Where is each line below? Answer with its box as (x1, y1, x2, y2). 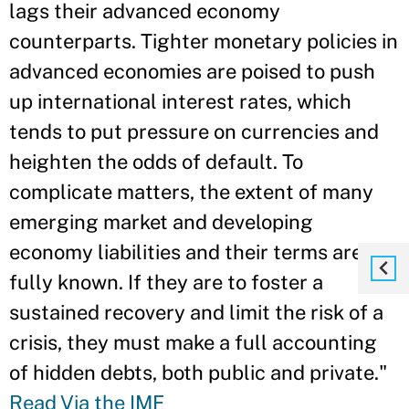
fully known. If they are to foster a (9, 270, 323, 294)
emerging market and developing (9, 210, 313, 234)
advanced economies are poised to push (9, 59, 375, 83)
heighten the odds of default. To (9, 150, 303, 173)
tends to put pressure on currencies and (9, 120, 379, 143)
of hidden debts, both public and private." (9, 361, 387, 384)
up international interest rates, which (9, 89, 351, 113)
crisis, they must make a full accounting (9, 330, 377, 354)
